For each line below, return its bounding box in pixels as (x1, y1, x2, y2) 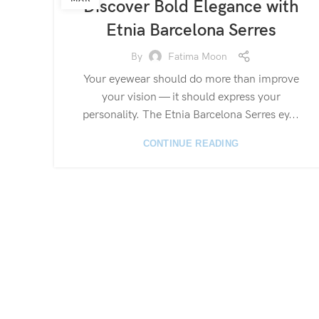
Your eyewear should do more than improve (83, 73, 299, 86)
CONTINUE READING (142, 138, 239, 149)
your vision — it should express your (101, 90, 281, 104)
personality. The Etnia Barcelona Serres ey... (83, 108, 299, 122)
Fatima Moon (167, 50, 227, 63)
